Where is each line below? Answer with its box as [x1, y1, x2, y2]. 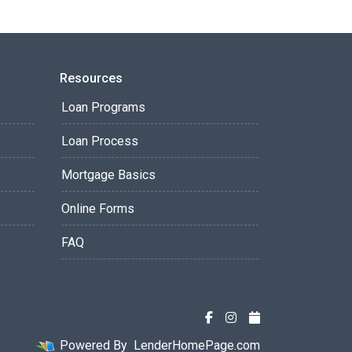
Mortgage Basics [61, 167, 156, 182]
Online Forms [61, 201, 134, 216]
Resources [60, 71, 123, 86]
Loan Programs [61, 100, 145, 115]
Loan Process [61, 134, 138, 148]
